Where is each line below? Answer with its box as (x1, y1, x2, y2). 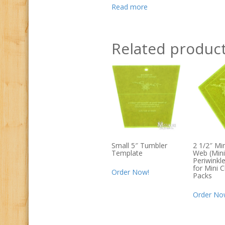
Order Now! (111, 167, 149, 177)
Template (111, 148, 143, 158)
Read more (111, 2, 148, 12)
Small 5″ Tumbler (111, 140, 167, 150)
